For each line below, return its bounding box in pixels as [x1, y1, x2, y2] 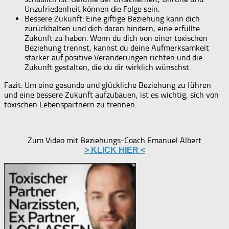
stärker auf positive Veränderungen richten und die [25, 52, 202, 62]
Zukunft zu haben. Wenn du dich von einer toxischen [25, 33, 208, 43]
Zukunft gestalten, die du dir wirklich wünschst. [25, 62, 191, 72]
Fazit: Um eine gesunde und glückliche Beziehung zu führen [4, 80, 211, 90]
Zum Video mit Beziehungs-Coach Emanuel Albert [28, 135, 201, 145]
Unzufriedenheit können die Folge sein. [25, 4, 159, 14]
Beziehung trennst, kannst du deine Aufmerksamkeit [25, 42, 209, 53]
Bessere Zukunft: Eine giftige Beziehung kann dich [25, 13, 200, 24]
